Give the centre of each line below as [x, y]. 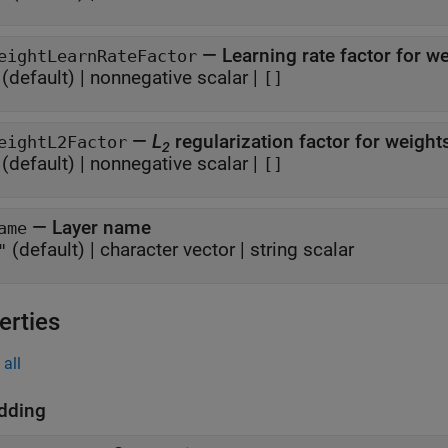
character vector [167, 249]
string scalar [302, 249]
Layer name [101, 227]
